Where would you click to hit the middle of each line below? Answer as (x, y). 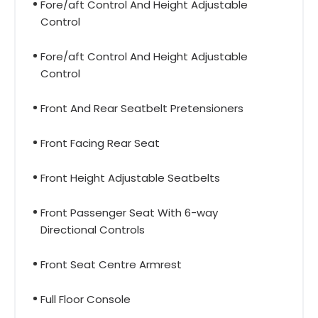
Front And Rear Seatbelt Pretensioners (142, 108)
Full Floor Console (86, 299)
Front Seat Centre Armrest (111, 264)
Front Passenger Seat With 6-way (129, 212)
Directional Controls (93, 229)
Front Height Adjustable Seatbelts (130, 177)
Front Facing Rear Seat (100, 143)
